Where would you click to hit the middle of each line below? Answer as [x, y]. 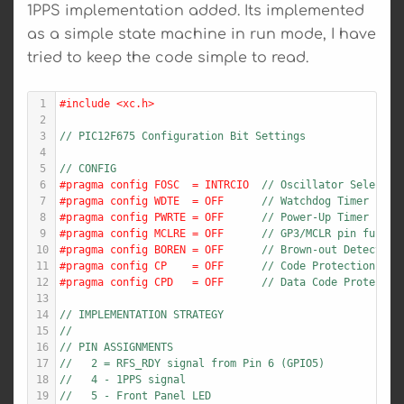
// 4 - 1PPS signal [123, 379]
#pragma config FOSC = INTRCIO [161, 184]
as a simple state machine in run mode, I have [202, 34]
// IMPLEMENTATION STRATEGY [142, 314]
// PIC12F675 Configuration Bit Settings [183, 136]
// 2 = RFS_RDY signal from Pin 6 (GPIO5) [192, 363]
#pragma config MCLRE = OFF [161, 233]
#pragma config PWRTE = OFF [161, 217]
